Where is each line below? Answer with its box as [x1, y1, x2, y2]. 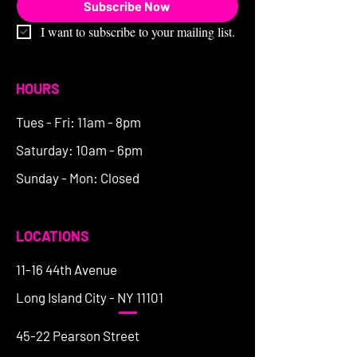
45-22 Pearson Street [16, 328, 139, 344]
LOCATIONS [16, 227, 89, 245]
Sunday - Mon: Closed [16, 170, 139, 186]
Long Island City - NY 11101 [16, 289, 163, 306]
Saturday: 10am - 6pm [16, 142, 143, 159]
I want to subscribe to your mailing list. [41, 23, 235, 41]
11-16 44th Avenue [16, 261, 117, 278]
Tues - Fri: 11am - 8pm [16, 114, 141, 131]
